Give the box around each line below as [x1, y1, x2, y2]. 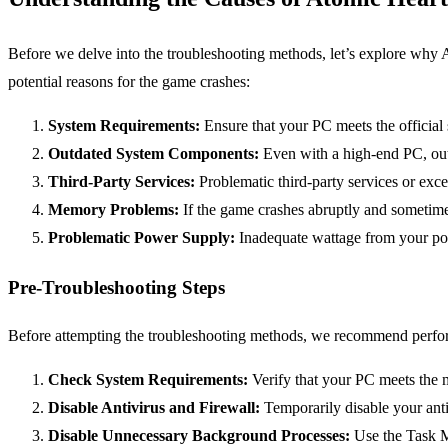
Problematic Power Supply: [48, 229, 235, 246]
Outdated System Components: [48, 145, 259, 162]
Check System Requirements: [48, 371, 248, 389]
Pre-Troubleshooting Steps [8, 276, 225, 298]
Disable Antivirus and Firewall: [48, 399, 260, 417]
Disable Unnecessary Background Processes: [48, 427, 350, 445]
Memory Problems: [48, 201, 179, 218]
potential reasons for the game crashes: [8, 73, 250, 90]
